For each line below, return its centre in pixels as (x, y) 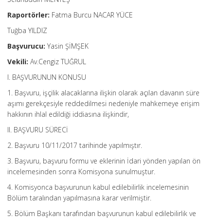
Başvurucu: (26, 46)
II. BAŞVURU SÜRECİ (38, 130)
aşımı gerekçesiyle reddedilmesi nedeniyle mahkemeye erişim (103, 103)
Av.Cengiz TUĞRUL (57, 62)
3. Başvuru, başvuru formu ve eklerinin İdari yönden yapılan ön (104, 161)
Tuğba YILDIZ (27, 30)
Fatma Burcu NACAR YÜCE (91, 15)
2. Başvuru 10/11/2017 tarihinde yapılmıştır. (75, 145)
